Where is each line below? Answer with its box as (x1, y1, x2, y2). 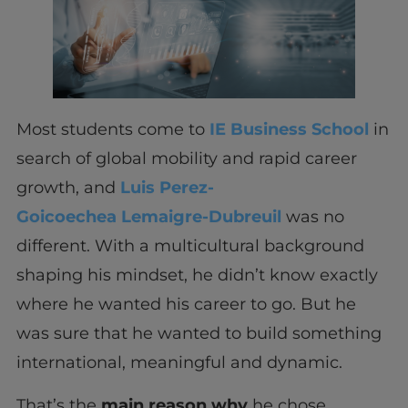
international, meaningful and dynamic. (15, 352, 347, 373)
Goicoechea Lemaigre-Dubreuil (15, 207, 281, 228)
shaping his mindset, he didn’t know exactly (15, 265, 378, 286)
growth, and (15, 178, 120, 199)
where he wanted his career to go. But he (15, 294, 356, 315)
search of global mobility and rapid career (15, 148, 357, 169)
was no (280, 207, 344, 228)
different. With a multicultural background (15, 236, 364, 257)
